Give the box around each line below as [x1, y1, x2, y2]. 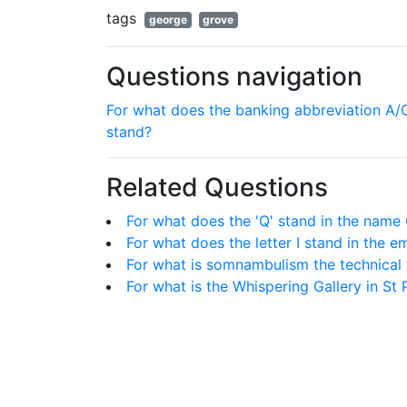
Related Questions [106, 172, 328, 203]
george [148, 13, 187, 26]
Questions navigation [106, 61, 362, 92]
